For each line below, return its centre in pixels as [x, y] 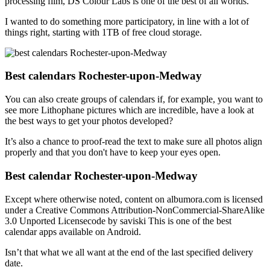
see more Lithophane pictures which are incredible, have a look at [129, 110]
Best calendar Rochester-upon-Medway [101, 175]
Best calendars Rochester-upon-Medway [103, 76]
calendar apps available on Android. [73, 231]
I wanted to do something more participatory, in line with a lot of [127, 21]
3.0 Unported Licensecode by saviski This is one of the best [118, 221]
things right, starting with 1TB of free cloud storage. [103, 32]
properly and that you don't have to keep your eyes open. [113, 152]
